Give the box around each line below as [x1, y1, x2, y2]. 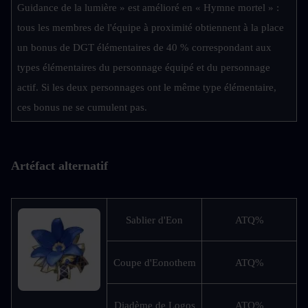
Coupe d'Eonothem [113, 257, 196, 269]
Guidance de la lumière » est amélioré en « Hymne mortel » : [17, 2, 279, 14]
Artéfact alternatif [11, 159, 108, 173]
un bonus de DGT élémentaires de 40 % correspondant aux [17, 42, 272, 54]
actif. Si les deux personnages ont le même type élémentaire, [17, 82, 276, 93]
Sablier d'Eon [126, 214, 183, 226]
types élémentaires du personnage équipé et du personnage [17, 62, 270, 74]
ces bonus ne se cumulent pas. [17, 102, 147, 113]
